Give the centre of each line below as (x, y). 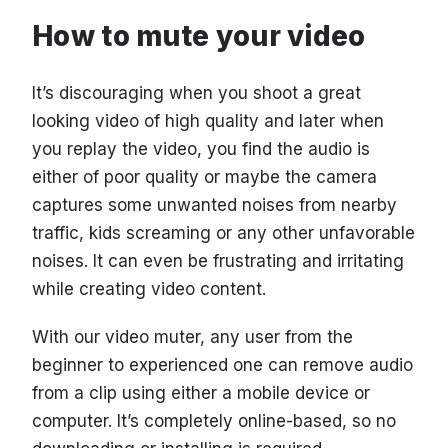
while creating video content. (149, 289)
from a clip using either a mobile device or (201, 393)
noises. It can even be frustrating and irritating (218, 261)
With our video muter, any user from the (192, 337)
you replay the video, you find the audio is (201, 149)
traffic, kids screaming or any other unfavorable (223, 233)
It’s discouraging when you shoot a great (196, 93)
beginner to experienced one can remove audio (222, 365)
